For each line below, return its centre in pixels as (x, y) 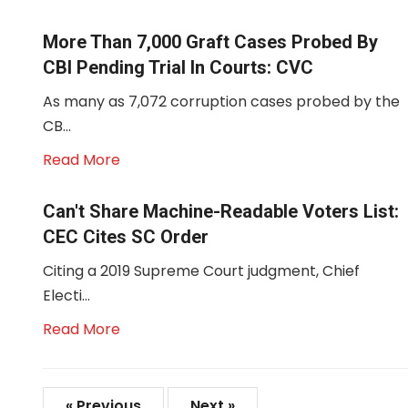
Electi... (66, 296)
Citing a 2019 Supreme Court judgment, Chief (201, 271)
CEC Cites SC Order (126, 237)
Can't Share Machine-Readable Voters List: (221, 211)
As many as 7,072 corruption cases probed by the (221, 102)
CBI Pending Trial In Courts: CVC (178, 67)
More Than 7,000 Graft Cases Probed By (210, 42)
